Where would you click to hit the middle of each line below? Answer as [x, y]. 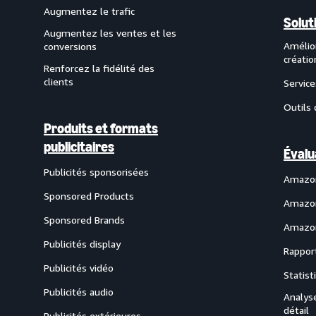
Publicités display [82, 244]
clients [59, 81]
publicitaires [79, 147]
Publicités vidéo [79, 268]
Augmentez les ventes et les [110, 33]
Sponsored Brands [84, 220]
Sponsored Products [89, 196]
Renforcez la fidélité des [99, 68]
